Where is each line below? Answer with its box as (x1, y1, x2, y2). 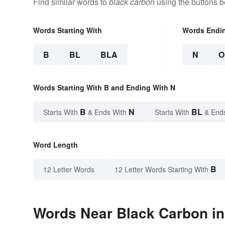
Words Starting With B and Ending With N (33, 82, 175, 92)
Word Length (33, 139, 78, 150)
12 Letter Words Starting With (115, 164, 208, 174)
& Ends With (86, 106, 129, 117)
